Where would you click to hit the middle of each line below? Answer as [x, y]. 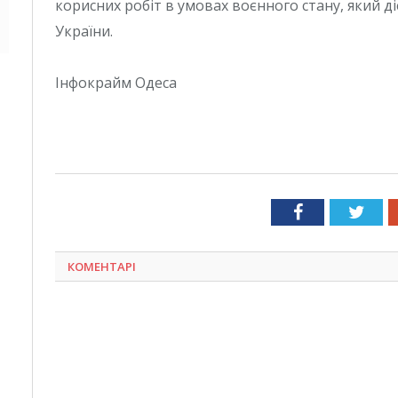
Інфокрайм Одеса [116, 83]
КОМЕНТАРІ [102, 266]
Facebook [336, 211]
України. [84, 31]
